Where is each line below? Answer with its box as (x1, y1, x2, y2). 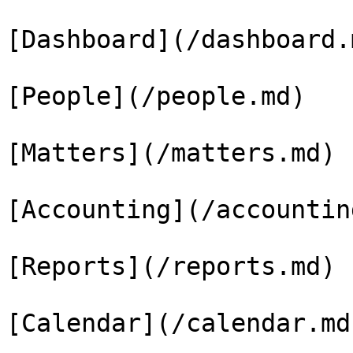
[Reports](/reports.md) (6, 252, 336, 281)
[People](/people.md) (6, 82, 306, 110)
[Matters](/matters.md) (6, 139, 336, 167)
